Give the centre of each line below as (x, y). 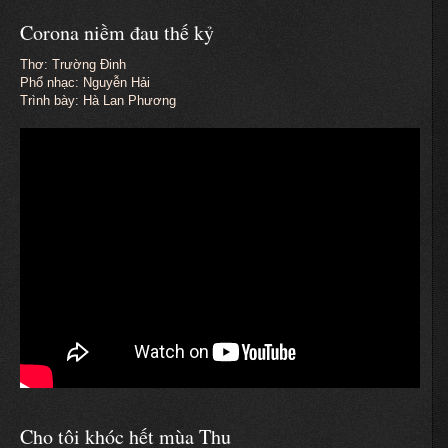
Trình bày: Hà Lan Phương (98, 100)
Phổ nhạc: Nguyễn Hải (85, 82)
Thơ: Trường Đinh (73, 64)
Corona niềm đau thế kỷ (117, 32)
